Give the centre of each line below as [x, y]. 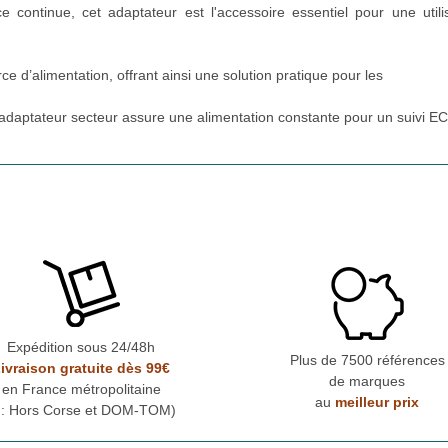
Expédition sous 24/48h [81, 346]
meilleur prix [377, 402]
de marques [367, 381]
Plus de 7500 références [367, 360]
